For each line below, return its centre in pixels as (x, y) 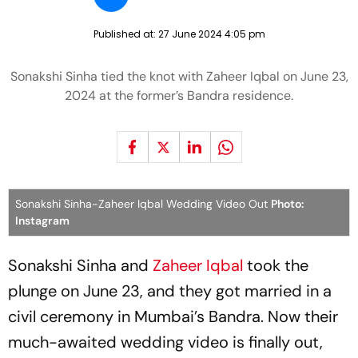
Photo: (287, 204)
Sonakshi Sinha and (80, 265)
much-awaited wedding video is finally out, (165, 342)
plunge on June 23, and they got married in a (170, 291)
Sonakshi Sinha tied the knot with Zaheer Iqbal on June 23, (179, 76)
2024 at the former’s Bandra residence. (179, 95)
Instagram (42, 221)
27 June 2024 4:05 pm (211, 34)
